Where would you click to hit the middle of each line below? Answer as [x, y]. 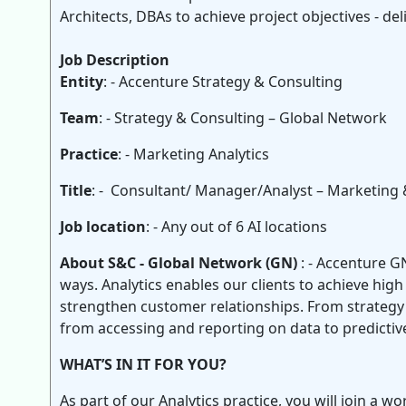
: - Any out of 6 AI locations [237, 227]
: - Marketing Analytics [197, 154]
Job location [103, 227]
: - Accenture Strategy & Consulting [223, 82]
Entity [82, 82]
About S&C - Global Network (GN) [180, 263]
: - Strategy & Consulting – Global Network [243, 118]
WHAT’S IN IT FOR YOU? [143, 364]
